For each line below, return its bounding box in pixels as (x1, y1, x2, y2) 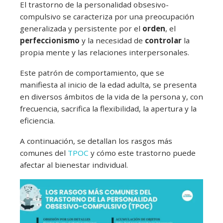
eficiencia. (20, 115, 55, 126)
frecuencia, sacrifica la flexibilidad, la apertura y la (20, 104, 197, 114)
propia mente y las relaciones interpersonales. (20, 47, 189, 58)
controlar (145, 35, 182, 46)
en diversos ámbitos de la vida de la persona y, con (20, 92, 203, 102)
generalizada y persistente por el (20, 23, 142, 34)
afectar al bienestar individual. (20, 160, 128, 170)
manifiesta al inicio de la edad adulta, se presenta (20, 80, 197, 90)
